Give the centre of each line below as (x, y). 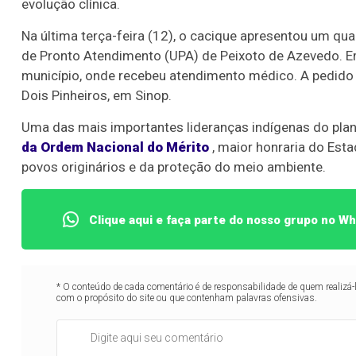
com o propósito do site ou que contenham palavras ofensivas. (187, 298)
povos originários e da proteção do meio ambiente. (174, 167)
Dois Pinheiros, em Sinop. (97, 96)
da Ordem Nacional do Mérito (115, 147)
